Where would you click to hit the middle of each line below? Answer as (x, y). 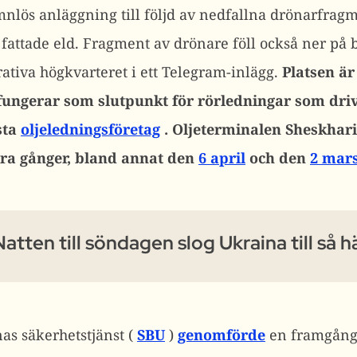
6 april (222, 158)
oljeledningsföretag (90, 129)
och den (278, 158)
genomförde (222, 335)
